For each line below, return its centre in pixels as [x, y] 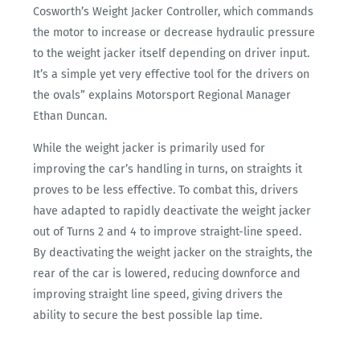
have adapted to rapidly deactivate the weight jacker [172, 211]
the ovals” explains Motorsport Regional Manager [162, 95]
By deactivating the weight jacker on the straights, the [173, 253]
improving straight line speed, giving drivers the [158, 295]
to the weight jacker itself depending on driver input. [172, 53]
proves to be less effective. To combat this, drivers [166, 190]
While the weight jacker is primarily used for [149, 149]
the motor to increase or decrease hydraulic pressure [174, 32]
